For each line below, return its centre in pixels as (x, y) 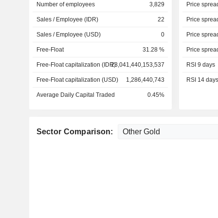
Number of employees (65, 4)
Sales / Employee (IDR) (67, 19)
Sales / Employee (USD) (68, 35)
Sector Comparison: (76, 132)
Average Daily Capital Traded (75, 95)
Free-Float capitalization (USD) (77, 80)
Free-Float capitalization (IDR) (76, 65)
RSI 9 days (200, 65)
